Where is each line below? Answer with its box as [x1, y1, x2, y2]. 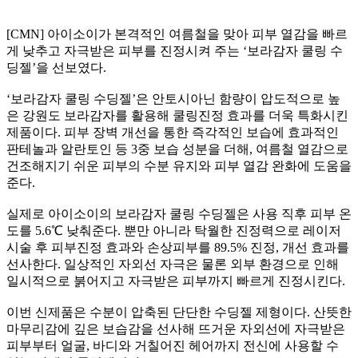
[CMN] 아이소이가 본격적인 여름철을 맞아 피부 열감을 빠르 [6, 27, 348, 41]
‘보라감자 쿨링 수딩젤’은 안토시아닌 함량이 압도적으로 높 [6, 92, 340, 105]
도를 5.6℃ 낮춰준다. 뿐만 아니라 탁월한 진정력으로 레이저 [6, 224, 341, 237]
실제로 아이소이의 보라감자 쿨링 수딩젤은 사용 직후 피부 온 [6, 207, 352, 221]
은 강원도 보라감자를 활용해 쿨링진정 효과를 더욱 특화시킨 [6, 109, 348, 122]
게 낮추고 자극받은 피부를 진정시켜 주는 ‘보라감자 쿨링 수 [6, 44, 343, 58]
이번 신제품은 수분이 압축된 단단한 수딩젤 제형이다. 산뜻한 [6, 305, 352, 319]
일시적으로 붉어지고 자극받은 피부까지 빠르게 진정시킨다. [6, 274, 345, 288]
